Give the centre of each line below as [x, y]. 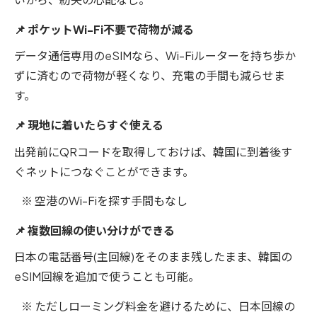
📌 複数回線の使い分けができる [94, 230]
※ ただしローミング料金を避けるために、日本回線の [155, 306]
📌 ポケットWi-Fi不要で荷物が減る [104, 29]
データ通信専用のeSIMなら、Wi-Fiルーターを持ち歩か [155, 56]
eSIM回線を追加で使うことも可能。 [107, 277]
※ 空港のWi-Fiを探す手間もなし [101, 201]
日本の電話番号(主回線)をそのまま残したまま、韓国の [153, 257]
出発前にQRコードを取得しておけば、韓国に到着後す [153, 151]
